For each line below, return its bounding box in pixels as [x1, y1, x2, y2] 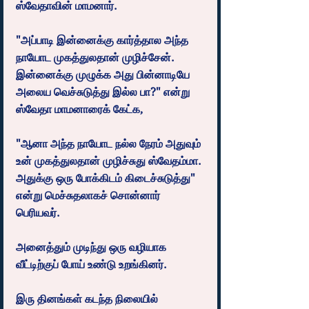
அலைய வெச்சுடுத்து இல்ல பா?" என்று [16, 85, 192, 99]
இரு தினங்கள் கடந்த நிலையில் [16, 292, 161, 306]
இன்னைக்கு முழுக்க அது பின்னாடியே [16, 68, 192, 81]
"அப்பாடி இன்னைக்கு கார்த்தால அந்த [16, 33, 191, 47]
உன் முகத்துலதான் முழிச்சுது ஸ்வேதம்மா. [16, 154, 204, 168]
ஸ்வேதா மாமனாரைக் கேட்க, [16, 102, 143, 116]
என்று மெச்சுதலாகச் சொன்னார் [16, 188, 163, 202]
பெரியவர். [16, 206, 60, 219]
